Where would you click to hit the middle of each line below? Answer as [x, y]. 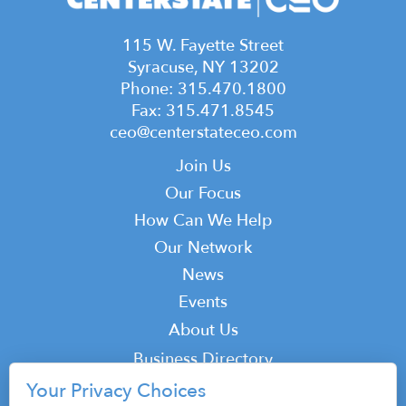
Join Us [203, 166]
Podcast [203, 388]
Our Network [203, 247]
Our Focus [203, 193]
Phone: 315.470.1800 [203, 89]
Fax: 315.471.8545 [203, 111]
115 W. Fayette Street [203, 45]
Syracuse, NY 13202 [203, 67]
